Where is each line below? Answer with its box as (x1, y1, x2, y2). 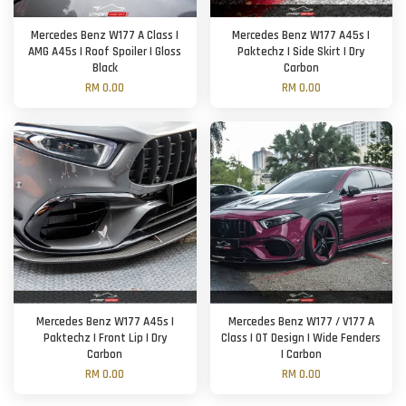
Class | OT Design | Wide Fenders (221, 330, 382, 346)
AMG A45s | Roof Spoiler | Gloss (28, 43, 182, 60)
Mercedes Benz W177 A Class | (31, 27, 179, 43)
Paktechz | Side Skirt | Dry (237, 43, 365, 60)
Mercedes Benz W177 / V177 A (227, 314, 374, 330)
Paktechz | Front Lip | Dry (43, 330, 167, 346)
